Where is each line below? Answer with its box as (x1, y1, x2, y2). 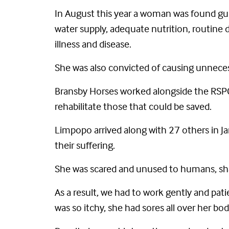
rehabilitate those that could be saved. (55, 100, 212, 112)
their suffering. (55, 139, 115, 151)
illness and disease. (55, 37, 131, 50)
